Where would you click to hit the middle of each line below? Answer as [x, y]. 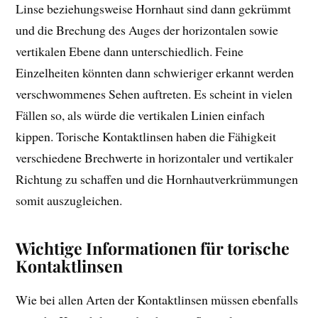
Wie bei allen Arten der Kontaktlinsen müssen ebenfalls [157, 299]
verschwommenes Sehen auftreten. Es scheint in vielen [154, 93]
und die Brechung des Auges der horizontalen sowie [147, 29]
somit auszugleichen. [69, 200]
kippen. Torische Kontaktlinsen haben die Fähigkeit [146, 136]
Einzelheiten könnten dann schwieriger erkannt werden [155, 72]
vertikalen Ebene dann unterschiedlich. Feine [130, 51]
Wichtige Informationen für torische [153, 248]
